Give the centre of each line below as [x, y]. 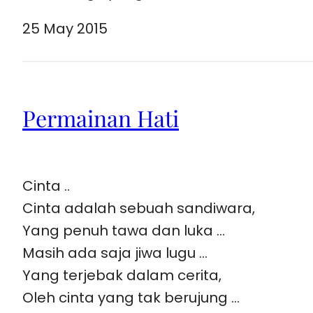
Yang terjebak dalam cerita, [122, 275]
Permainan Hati [101, 118]
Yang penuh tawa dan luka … [124, 230]
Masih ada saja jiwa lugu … [115, 253]
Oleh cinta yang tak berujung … [131, 297]
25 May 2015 [65, 28]
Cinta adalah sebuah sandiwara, [139, 208]
